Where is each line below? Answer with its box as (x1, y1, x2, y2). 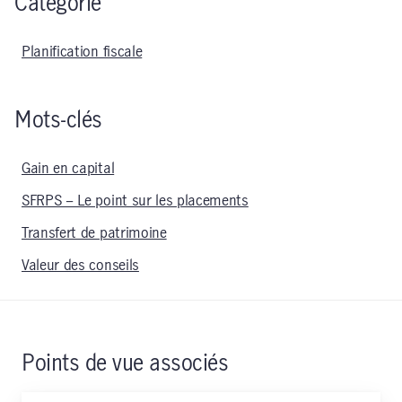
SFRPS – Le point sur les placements (22, 193, 249, 208)
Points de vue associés (22, 352, 229, 375)
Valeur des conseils (22, 258, 139, 273)
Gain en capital (22, 161, 115, 176)
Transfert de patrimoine (22, 225, 167, 240)
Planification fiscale (22, 44, 143, 59)
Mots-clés (14, 109, 102, 132)
